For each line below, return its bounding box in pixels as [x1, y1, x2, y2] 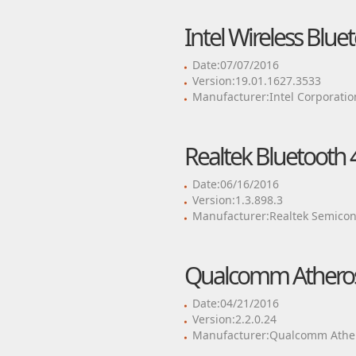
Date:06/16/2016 [192, 176, 279, 192]
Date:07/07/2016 [192, 57, 279, 72]
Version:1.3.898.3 [192, 192, 283, 207]
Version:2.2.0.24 [192, 311, 277, 327]
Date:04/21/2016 [192, 296, 279, 311]
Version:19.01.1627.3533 [192, 73, 321, 88]
